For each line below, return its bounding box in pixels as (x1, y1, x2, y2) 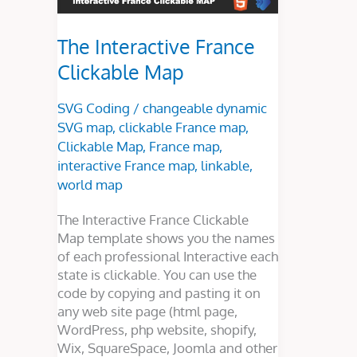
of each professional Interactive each (57, 247, 278, 265)
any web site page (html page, (57, 302, 237, 320)
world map (57, 175, 123, 193)
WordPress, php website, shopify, (57, 320, 257, 338)
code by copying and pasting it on (57, 284, 261, 301)
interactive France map (57, 156, 194, 174)
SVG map (57, 118, 112, 135)
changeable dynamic (143, 99, 267, 116)
